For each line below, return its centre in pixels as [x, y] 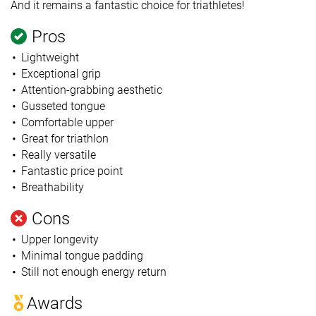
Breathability [52, 187]
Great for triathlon [65, 138]
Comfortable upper [67, 122]
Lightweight [50, 57]
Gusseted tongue [63, 106]
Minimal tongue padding [82, 255]
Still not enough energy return [93, 272]
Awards [55, 303]
